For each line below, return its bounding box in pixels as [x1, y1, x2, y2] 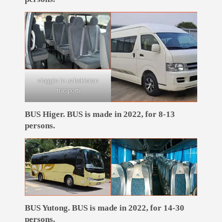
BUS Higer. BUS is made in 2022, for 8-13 [25, 110, 175, 119]
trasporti [56, 86, 80, 94]
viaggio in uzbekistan [38, 76, 99, 84]
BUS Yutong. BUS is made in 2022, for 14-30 [25, 203, 185, 213]
